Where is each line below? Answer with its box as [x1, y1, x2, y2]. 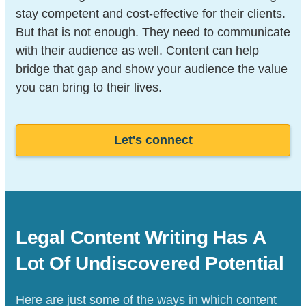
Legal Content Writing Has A [16, 226, 266, 248]
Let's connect [113, 133, 193, 147]
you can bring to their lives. [16, 80, 162, 94]
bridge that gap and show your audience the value [16, 61, 288, 76]
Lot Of [16, 252, 76, 274]
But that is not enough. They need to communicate [16, 25, 290, 39]
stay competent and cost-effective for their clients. [16, 6, 286, 20]
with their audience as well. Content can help [16, 43, 259, 57]
